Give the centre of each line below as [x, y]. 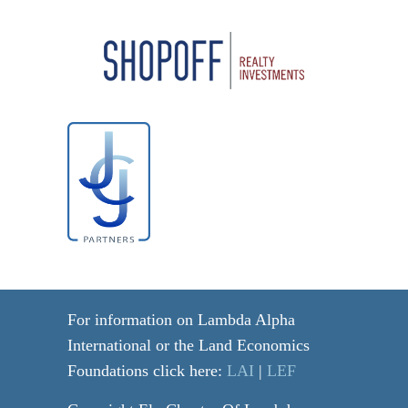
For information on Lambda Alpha [181, 320]
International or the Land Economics [189, 346]
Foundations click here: [147, 371]
